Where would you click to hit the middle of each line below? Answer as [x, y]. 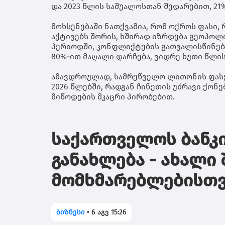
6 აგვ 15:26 [109, 212]
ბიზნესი [71, 212]
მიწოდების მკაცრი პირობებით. [113, 96]
